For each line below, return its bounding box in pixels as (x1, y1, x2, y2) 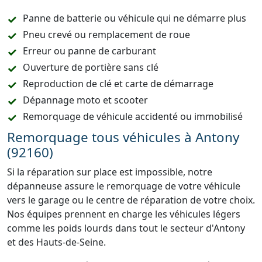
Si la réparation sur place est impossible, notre (7, 166, 212, 178)
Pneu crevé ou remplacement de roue (23, 28, 190, 41)
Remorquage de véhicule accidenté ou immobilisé (23, 110, 243, 123)
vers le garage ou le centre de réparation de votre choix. (7, 194, 255, 206)
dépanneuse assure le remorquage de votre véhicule (7, 180, 240, 192)
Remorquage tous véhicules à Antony (7, 128, 239, 146)
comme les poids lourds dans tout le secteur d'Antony (7, 222, 245, 235)
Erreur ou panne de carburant (23, 44, 156, 57)
